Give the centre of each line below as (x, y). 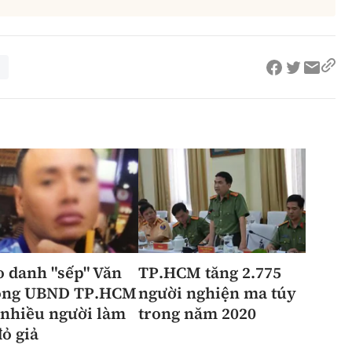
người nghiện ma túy (218, 293)
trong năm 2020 (198, 314)
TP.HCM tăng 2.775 (210, 273)
